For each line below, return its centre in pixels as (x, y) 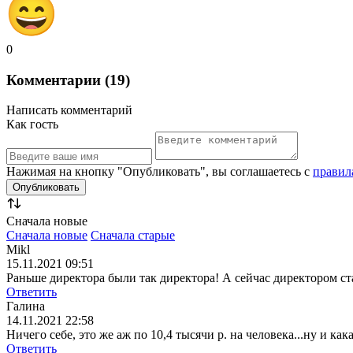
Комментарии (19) (68, 80)
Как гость (32, 124)
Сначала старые (133, 236)
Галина (26, 307)
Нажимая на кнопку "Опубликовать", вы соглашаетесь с (160, 172)
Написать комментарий (69, 110)
